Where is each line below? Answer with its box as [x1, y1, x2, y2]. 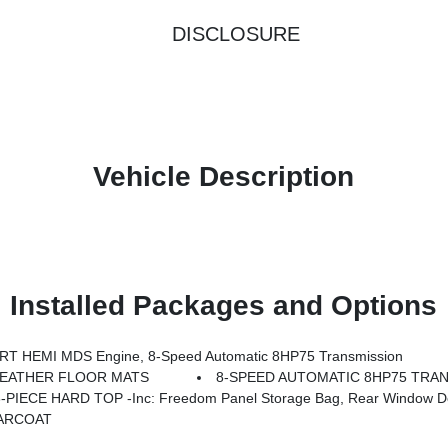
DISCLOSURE [172, 23, 300, 45]
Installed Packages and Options [10, 290, 438, 321]
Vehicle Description [93, 161, 355, 192]
